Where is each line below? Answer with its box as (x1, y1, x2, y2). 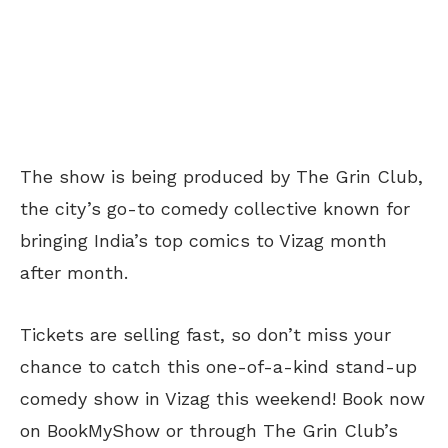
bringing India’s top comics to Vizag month (20, 229, 387, 251)
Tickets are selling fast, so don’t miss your (20, 323, 391, 345)
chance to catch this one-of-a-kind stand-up (20, 355, 417, 377)
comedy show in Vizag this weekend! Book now (20, 387, 425, 409)
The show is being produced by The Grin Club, (20, 165, 423, 187)
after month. (20, 261, 128, 283)
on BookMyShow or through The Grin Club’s (20, 419, 398, 441)
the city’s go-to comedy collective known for (20, 197, 410, 219)
